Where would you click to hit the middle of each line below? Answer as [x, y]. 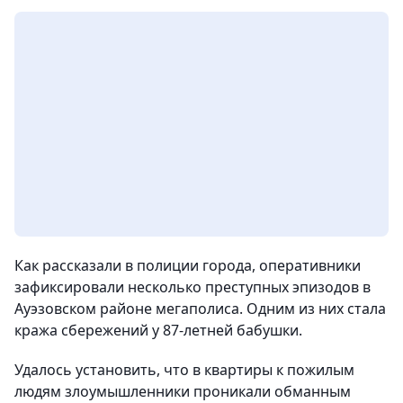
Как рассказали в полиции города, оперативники [188, 265]
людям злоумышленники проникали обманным [183, 391]
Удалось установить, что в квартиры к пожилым [184, 369]
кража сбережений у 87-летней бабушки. [158, 330]
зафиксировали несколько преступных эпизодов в [193, 287]
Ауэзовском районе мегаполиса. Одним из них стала [200, 308]
